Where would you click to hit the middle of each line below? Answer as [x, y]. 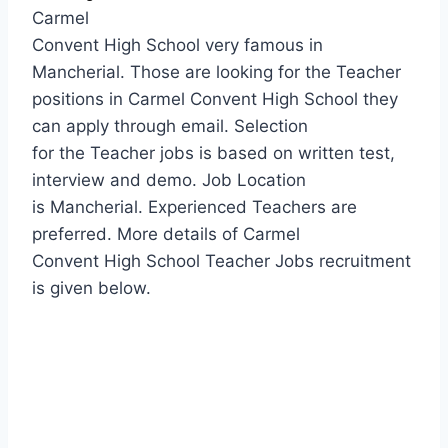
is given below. [91, 287]
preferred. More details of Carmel [166, 233]
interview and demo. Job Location [169, 179]
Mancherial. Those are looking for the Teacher [216, 71]
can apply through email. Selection [170, 125]
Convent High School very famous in [177, 44]
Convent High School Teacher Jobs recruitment [221, 260]
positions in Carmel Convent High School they [215, 98]
